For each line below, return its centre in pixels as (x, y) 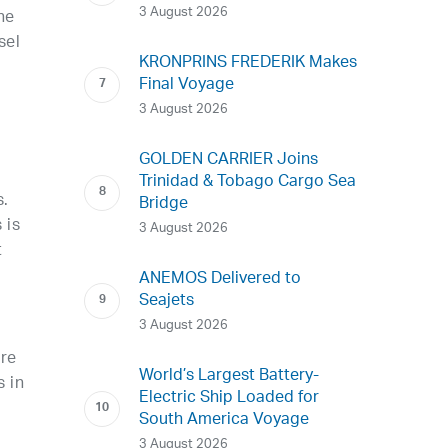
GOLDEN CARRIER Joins (229, 160)
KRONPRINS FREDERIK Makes (248, 63)
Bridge (164, 204)
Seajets (167, 301)
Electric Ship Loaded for (229, 398)
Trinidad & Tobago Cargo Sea (248, 182)
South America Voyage (224, 420)
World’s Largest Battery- (229, 376)
